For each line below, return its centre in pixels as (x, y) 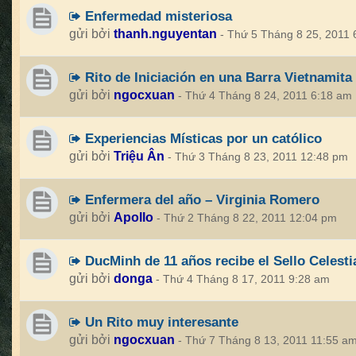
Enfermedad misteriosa (157, 16)
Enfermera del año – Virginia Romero (200, 199)
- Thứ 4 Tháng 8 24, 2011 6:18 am (265, 96)
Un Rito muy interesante (160, 322)
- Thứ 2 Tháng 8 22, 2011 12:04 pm (247, 218)
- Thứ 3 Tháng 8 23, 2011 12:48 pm (258, 157)
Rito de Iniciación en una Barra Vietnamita (217, 77)
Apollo (133, 217)
